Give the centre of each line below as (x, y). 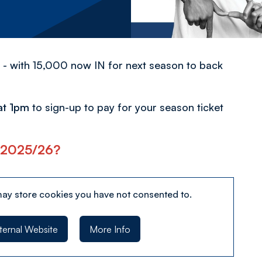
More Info (110, 229)
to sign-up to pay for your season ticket (126, 107)
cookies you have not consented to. (116, 194)
